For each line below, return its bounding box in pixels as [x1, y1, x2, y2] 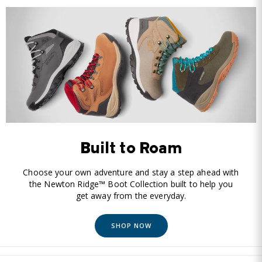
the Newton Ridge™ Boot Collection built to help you [29, 178, 233, 190]
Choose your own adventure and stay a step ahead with [23, 167, 239, 178]
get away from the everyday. [75, 190, 187, 202]
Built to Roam [80, 141, 182, 158]
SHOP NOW [111, 221, 151, 230]
